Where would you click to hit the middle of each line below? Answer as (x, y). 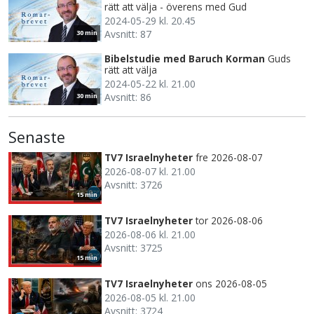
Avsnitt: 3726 (134, 185)
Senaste (37, 137)
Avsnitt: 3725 (134, 248)
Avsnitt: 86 (128, 97)
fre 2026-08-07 (229, 158)
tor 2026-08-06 (229, 221)
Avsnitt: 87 (128, 34)
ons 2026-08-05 (231, 284)
